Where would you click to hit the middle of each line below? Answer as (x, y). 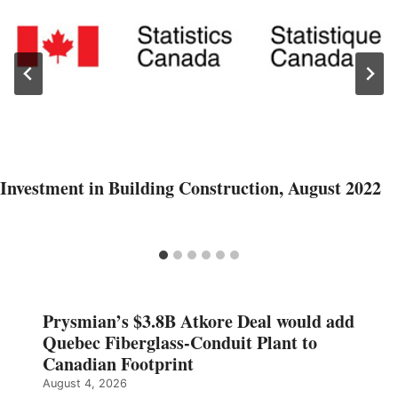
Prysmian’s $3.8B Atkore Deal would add (199, 322)
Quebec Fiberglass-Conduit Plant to (180, 343)
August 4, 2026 (85, 384)
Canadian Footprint (118, 364)
